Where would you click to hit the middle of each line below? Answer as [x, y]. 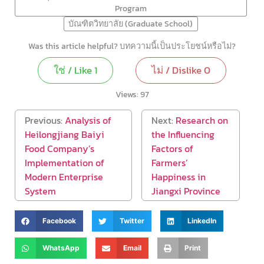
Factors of [172, 148]
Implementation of [65, 162]
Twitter [132, 221]
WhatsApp [61, 248]
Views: [127, 95]
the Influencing [183, 134]
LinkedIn [202, 221]
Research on [202, 120]
